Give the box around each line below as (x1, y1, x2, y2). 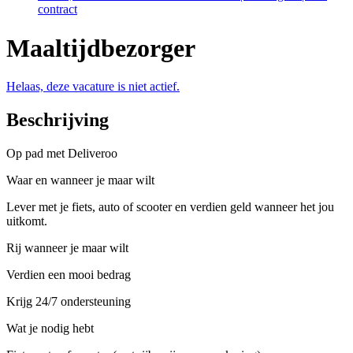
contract (38, 2, 77, 17)
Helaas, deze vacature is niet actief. (6, 80, 180, 94)
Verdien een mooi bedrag (6, 268, 131, 282)
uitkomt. (6, 214, 47, 229)
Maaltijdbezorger (6, 33, 195, 62)
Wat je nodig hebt (6, 321, 94, 336)
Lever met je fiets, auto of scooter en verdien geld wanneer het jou (6, 200, 334, 214)
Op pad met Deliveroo (6, 147, 117, 161)
